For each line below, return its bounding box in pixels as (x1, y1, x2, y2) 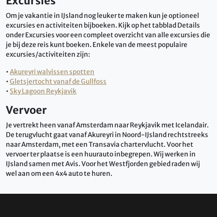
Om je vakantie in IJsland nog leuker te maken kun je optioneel (6, 11, 199, 20)
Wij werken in (154, 150, 196, 158)
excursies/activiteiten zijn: (6, 50, 90, 59)
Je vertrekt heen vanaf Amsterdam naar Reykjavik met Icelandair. (6, 121, 209, 129)
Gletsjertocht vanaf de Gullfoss (10, 77, 107, 86)
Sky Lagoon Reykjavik (10, 87, 77, 95)
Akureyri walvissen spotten (10, 67, 94, 76)
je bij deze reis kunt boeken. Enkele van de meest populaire (6, 40, 187, 49)
